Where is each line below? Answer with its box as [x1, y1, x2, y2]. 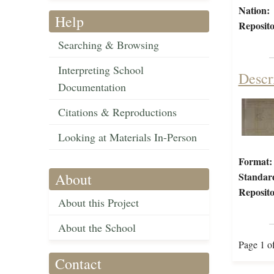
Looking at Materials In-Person [58, 130, 197, 145]
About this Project [58, 195, 139, 210]
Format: [238, 154, 272, 169]
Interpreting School [58, 62, 144, 78]
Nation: [238, 3, 270, 18]
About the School [58, 220, 136, 235]
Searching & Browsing [58, 37, 159, 53]
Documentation [58, 80, 126, 95]
